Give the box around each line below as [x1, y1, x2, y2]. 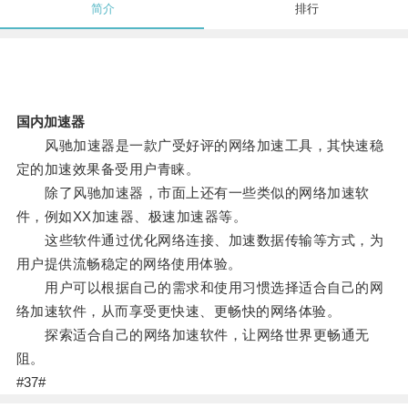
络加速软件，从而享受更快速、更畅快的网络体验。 [15, 303, 342, 320]
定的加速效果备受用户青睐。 [15, 161, 200, 178]
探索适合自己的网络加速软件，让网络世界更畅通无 [15, 327, 370, 343]
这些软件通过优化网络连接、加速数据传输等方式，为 [15, 232, 384, 249]
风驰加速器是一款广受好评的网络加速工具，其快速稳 [15, 138, 384, 154]
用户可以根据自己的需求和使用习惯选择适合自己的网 [15, 280, 384, 296]
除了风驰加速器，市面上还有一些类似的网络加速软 [15, 185, 370, 201]
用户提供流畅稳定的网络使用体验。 [15, 256, 242, 272]
